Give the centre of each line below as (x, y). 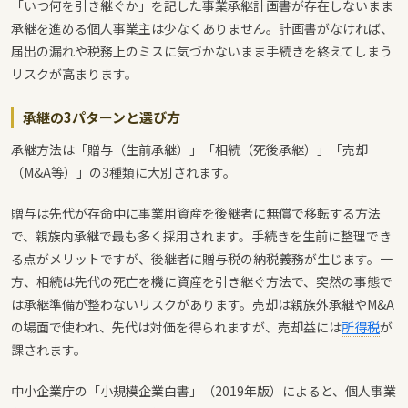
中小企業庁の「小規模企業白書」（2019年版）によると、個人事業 (204, 391)
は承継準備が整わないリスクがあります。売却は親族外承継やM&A (203, 304)
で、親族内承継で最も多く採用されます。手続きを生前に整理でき (201, 236)
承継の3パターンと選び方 (102, 117)
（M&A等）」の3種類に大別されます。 (123, 172)
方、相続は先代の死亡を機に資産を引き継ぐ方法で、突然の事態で (202, 281)
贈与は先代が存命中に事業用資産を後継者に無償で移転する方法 (196, 213)
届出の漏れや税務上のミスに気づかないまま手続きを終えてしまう (202, 51)
